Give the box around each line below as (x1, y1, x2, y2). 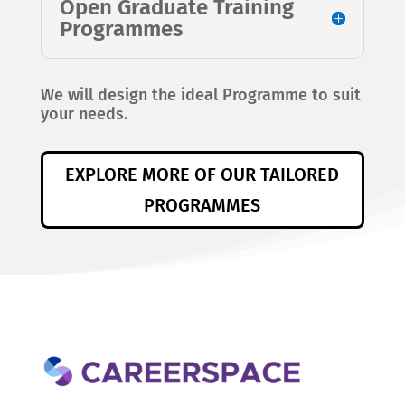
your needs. (40, 104, 127, 124)
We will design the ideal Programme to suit (40, 85, 361, 105)
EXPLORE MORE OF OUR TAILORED (65, 164, 340, 185)
